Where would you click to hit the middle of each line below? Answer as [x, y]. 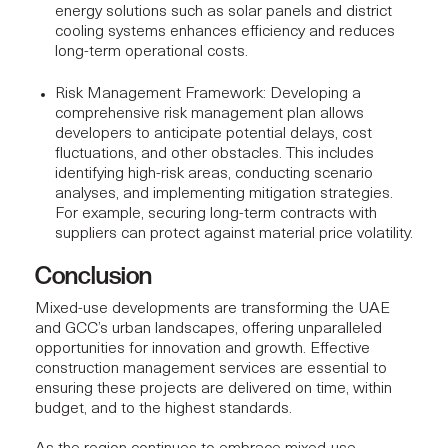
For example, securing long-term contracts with [216, 213]
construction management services [155, 368]
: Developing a [312, 93]
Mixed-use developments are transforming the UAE [212, 308]
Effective [340, 348]
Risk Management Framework [159, 93]
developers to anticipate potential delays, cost [213, 133]
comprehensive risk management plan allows [209, 113]
